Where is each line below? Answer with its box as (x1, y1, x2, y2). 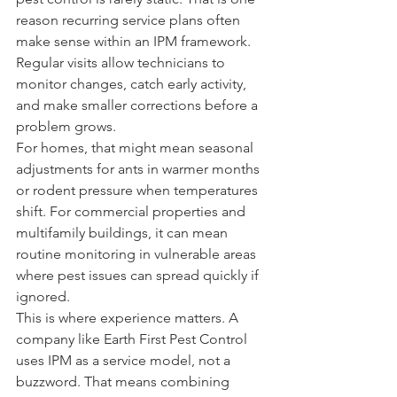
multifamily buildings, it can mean (16, 223, 231, 241)
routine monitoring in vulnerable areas (16, 245, 260, 262)
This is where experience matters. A (16, 308, 242, 326)
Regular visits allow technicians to (16, 53, 229, 71)
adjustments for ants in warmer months (16, 160, 263, 177)
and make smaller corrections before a (16, 96, 261, 113)
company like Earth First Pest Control (16, 330, 251, 347)
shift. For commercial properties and (16, 202, 249, 220)
